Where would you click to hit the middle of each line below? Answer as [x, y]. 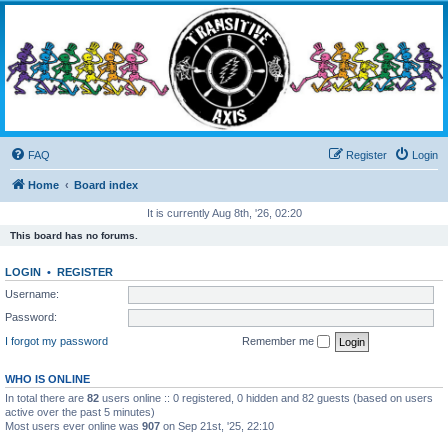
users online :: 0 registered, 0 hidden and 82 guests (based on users [266, 398]
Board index [106, 184]
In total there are [46, 398]
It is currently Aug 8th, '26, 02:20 [224, 212]
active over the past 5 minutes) [80, 412]
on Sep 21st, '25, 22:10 [217, 426]
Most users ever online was [73, 426]
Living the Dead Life [52, 50]
